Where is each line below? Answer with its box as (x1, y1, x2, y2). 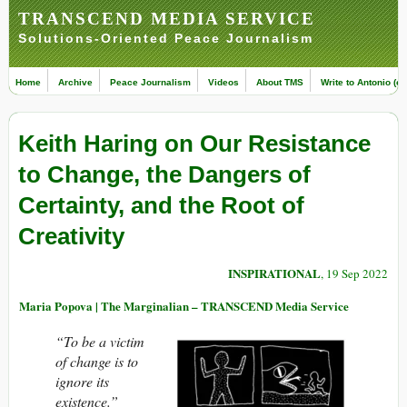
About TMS (256, 77, 303, 87)
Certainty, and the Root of (18, 192, 304, 220)
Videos (208, 77, 239, 87)
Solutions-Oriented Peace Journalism (18, 31, 313, 45)
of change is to (55, 352, 138, 372)
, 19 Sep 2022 (321, 265, 388, 283)
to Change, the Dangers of (18, 161, 311, 189)
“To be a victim (55, 332, 144, 352)
